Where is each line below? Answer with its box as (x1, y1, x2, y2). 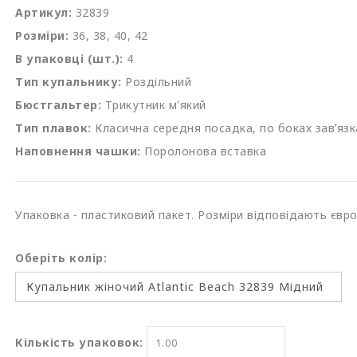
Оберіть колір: (15, 250, 107, 265)
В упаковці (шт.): (15, 51, 124, 66)
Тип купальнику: (15, 74, 122, 89)
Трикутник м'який (104, 97, 206, 112)
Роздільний (125, 74, 191, 89)
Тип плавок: (15, 120, 92, 135)
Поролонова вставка (144, 143, 266, 159)
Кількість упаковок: (15, 335, 143, 350)
